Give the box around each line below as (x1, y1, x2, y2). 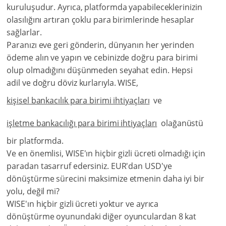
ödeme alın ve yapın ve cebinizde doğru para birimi (7, 52, 198, 64)
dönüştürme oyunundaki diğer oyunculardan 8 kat (7, 211, 197, 222)
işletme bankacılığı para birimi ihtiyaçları (7, 118, 157, 129)
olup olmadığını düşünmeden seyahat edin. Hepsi (7, 65, 193, 76)
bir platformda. (7, 135, 64, 147)
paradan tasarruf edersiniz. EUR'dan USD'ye (7, 160, 172, 172)
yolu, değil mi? (7, 186, 60, 197)
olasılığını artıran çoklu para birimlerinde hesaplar (7, 14, 194, 26)
